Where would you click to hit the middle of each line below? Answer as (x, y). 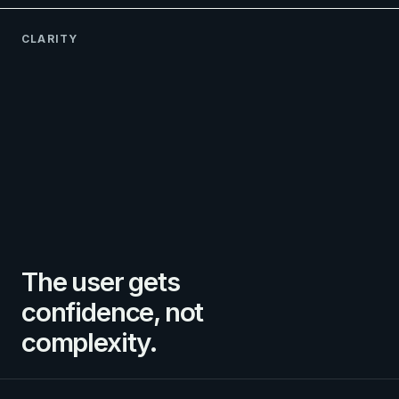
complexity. (89, 342)
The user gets (101, 282)
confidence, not (113, 312)
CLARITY (50, 39)
